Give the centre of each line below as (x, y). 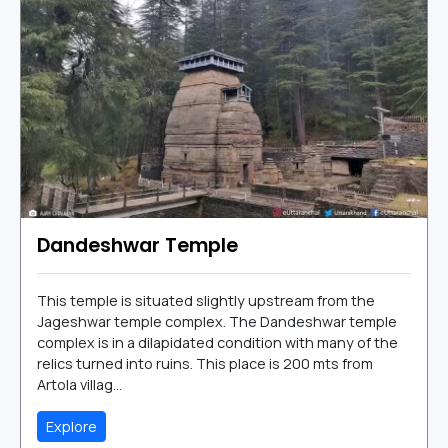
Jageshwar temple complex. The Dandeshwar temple (217, 321)
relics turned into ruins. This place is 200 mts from (205, 363)
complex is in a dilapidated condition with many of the (217, 342)
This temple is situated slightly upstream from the (206, 300)
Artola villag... (79, 384)
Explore (71, 426)
